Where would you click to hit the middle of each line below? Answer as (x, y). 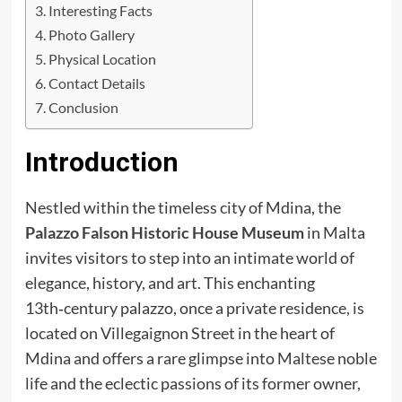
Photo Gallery (91, 35)
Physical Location (102, 59)
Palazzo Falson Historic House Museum (164, 233)
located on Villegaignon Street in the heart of (179, 333)
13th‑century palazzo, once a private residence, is (194, 308)
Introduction (101, 162)
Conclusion (83, 108)
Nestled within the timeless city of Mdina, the (183, 208)
